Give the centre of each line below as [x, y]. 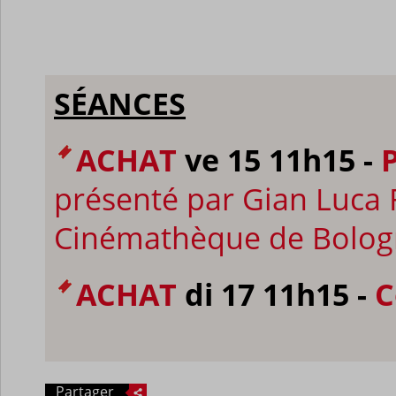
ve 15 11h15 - [279, 160]
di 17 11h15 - [276, 294]
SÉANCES [120, 103]
